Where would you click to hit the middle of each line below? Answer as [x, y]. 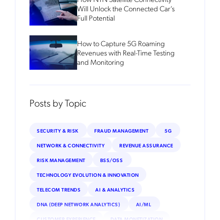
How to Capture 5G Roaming [121, 43]
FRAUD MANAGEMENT [121, 130]
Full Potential [96, 17]
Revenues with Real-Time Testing [126, 52]
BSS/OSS [112, 160]
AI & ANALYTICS [115, 189]
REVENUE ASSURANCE [146, 145]
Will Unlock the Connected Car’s [126, 8]
